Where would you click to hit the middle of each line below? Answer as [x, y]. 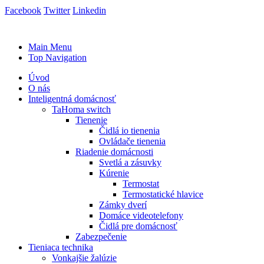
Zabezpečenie [101, 236]
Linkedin [89, 10]
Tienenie [91, 120]
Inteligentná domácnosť [72, 98]
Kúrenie [114, 173]
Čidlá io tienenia [129, 130]
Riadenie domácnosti [114, 151]
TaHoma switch [81, 109]
